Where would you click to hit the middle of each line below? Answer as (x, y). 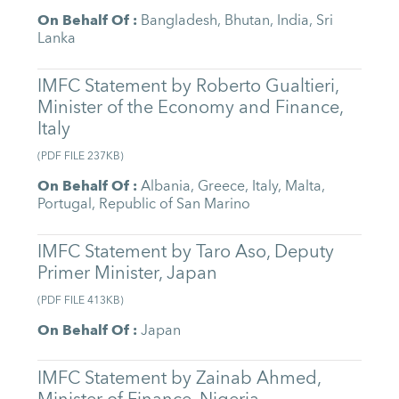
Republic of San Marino (175, 204)
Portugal (65, 204)
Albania (166, 187)
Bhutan (248, 21)
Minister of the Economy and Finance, (191, 107)
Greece (222, 187)
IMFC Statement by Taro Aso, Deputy (186, 251)
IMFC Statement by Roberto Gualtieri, (188, 85)
